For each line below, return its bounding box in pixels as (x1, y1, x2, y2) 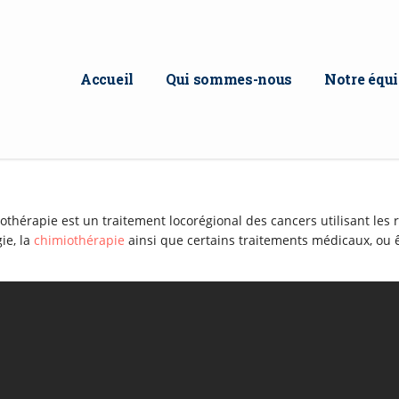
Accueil (80, 69, 134, 88)
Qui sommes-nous (165, 69, 293, 88)
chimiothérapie (34, 232, 125, 248)
